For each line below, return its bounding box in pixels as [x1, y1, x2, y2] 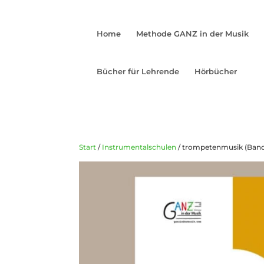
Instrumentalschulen [102, 143, 177, 151]
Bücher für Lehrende [97, 67, 180, 76]
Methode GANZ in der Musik [136, 29, 249, 38]
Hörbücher [194, 67, 237, 76]
